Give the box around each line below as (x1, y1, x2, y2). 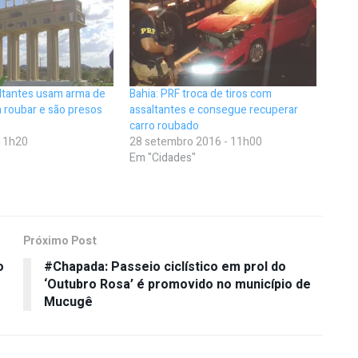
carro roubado (129, 117, 200, 134)
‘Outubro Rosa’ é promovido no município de (44, 274, 311, 294)
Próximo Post (23, 232, 97, 249)
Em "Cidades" (129, 149, 197, 166)
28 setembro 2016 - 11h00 (129, 133, 263, 150)
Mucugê (44, 292, 93, 312)
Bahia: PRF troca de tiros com (129, 85, 272, 102)
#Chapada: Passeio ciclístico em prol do (44, 257, 286, 276)
